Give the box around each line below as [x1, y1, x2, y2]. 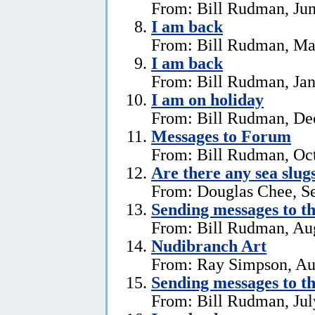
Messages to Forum [151, 126, 291, 146]
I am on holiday [151, 89, 264, 109]
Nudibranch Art [151, 236, 266, 255]
